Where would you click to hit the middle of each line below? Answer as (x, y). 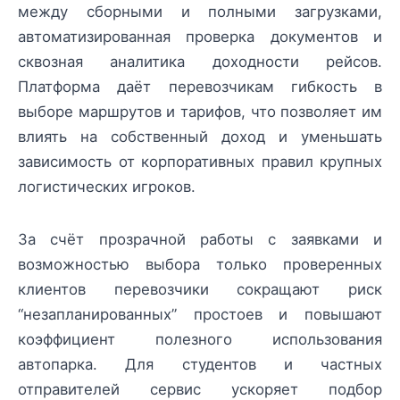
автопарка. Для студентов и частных (200, 364)
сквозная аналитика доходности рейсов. (200, 62)
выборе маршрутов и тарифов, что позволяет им (200, 112)
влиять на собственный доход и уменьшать (200, 137)
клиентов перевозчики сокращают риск (200, 289)
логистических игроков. (107, 187)
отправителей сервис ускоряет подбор (200, 389)
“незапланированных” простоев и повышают (200, 314)
